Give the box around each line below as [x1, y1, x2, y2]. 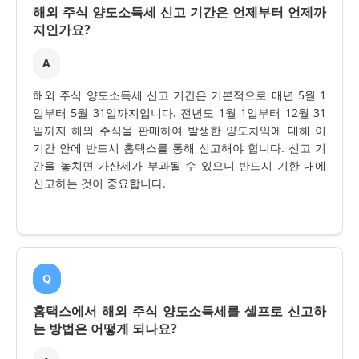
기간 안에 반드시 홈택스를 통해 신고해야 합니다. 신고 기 [33, 140, 326, 156]
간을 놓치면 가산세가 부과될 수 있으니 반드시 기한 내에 [33, 158, 326, 174]
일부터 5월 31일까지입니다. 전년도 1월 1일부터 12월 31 [33, 105, 326, 121]
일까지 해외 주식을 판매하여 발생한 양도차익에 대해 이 [33, 123, 326, 139]
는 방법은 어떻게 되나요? [33, 320, 177, 338]
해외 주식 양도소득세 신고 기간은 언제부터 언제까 [33, 3, 326, 22]
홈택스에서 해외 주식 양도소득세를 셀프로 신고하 [33, 302, 326, 321]
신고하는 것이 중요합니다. [33, 175, 166, 192]
